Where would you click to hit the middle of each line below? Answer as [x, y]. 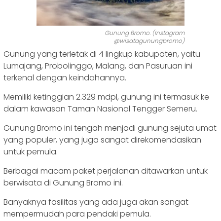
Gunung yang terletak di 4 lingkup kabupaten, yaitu [102, 54]
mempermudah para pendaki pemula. [77, 214]
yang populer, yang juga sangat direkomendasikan [102, 140]
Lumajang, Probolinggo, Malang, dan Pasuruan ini [98, 66]
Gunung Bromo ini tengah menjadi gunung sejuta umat [110, 128]
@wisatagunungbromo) [149, 41]
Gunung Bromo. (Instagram [145, 33]
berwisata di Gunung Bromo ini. [63, 183]
